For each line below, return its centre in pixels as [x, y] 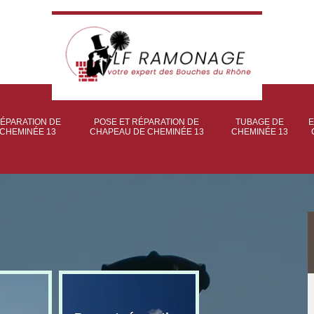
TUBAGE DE [259, 122]
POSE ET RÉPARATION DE [146, 122]
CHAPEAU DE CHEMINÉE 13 [146, 132]
